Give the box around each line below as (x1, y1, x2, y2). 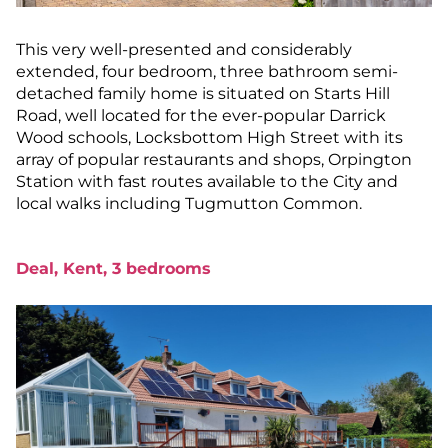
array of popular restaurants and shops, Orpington (16, 149, 412, 169)
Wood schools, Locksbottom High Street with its (16, 127, 403, 147)
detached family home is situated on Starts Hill (16, 83, 390, 103)
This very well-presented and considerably (16, 39, 352, 59)
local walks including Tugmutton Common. (16, 193, 362, 213)
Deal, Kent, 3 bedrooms (16, 258, 211, 278)
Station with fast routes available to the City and (16, 171, 398, 191)
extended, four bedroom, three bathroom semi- (16, 61, 398, 81)
